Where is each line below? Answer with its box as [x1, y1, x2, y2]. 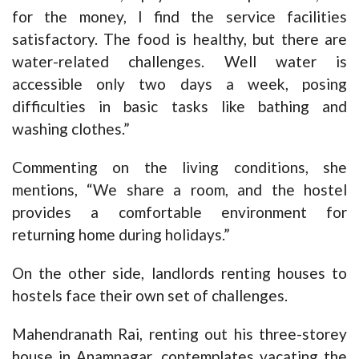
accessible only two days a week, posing [12, 75, 347, 94]
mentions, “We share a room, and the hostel [12, 180, 347, 200]
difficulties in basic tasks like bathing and [12, 97, 347, 116]
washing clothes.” [12, 119, 130, 139]
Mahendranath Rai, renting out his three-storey [12, 325, 347, 344]
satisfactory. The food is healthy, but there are [12, 30, 347, 49]
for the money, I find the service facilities [12, 7, 347, 26]
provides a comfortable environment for [12, 203, 347, 222]
